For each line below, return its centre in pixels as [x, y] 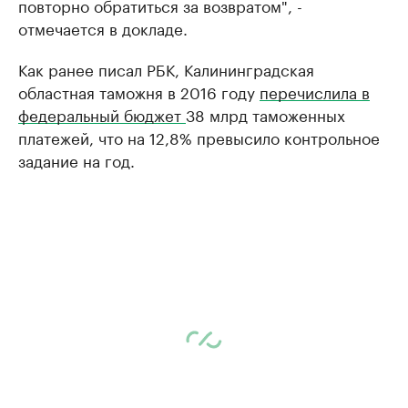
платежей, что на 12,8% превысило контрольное [199, 136]
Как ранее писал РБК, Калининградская [166, 68]
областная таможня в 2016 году [139, 91]
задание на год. [76, 159]
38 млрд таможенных [265, 113]
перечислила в [315, 91]
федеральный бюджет [102, 113]
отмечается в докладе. [103, 27]
